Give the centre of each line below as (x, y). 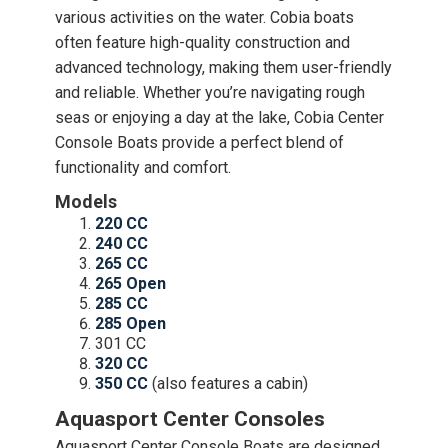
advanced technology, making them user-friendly (223, 67)
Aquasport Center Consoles (190, 419)
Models (86, 201)
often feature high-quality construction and (202, 42)
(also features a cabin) (228, 383)
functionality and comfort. (143, 167)
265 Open (130, 283)
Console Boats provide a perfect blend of (199, 142)
